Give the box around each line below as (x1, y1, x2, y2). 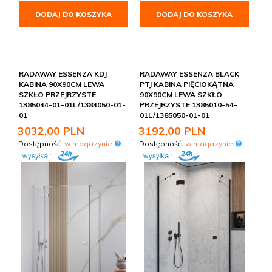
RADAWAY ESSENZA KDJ (19, 69, 107, 79)
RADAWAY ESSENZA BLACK (140, 69, 239, 79)
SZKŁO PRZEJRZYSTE (19, 90, 96, 100)
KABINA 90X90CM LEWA (19, 80, 104, 89)
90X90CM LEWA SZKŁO (140, 90, 222, 100)
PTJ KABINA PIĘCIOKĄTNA (140, 80, 234, 89)
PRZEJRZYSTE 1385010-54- (140, 100, 237, 110)
